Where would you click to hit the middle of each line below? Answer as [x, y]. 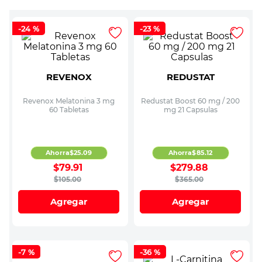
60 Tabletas [69, 109]
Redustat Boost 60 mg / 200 [190, 101]
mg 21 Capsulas [190, 109]
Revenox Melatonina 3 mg [69, 101]
